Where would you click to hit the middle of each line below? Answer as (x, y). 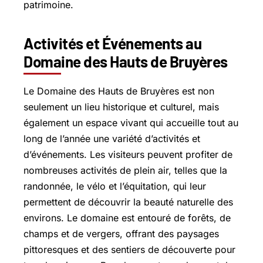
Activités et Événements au (112, 43)
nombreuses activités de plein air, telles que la (125, 170)
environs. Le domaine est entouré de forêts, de (127, 218)
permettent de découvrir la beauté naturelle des (128, 202)
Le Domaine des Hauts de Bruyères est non (119, 91)
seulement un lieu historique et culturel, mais (121, 107)
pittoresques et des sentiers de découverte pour (129, 249)
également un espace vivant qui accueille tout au (131, 122)
